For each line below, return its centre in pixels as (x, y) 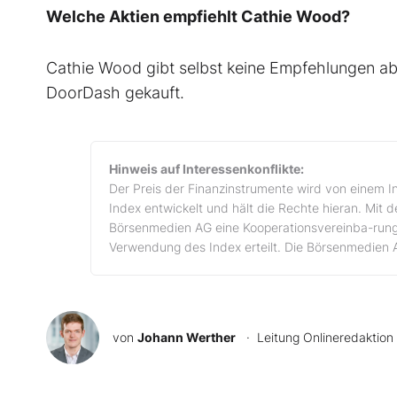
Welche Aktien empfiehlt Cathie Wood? (198, 17)
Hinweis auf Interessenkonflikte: (206, 169)
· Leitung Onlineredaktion (316, 338)
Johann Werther (187, 338)
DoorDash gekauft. (115, 93)
